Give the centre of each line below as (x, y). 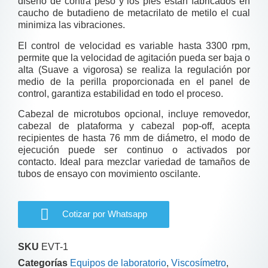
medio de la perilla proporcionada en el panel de (134, 81)
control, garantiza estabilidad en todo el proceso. (121, 93)
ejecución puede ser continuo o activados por (134, 150)
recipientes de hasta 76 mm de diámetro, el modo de (134, 138)
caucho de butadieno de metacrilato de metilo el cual (134, 13)
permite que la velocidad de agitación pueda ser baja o (134, 57)
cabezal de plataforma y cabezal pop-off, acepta (134, 126)
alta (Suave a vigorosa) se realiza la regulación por (134, 69)
